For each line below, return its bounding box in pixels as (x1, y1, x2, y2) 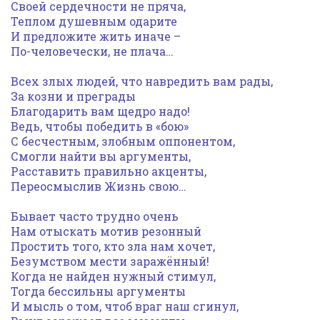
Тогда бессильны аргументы (11, 284, 186, 299)
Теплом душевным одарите (11, 14, 177, 29)
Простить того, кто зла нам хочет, (11, 239, 215, 254)
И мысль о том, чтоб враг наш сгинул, (11, 299, 239, 314)
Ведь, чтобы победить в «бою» (11, 119, 189, 134)
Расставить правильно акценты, (11, 164, 206, 179)
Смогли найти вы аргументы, (11, 149, 191, 164)
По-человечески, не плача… (11, 44, 174, 59)
